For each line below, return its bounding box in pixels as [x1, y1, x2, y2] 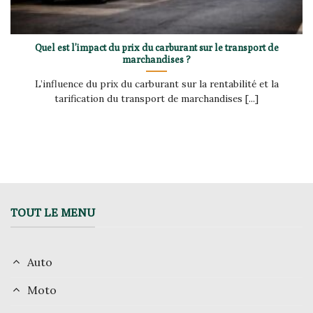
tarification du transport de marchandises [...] [54, 92, 259, 105]
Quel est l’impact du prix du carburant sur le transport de [34, 41, 279, 53]
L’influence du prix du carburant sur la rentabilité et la [34, 77, 279, 90]
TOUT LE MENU [10, 205, 95, 219]
